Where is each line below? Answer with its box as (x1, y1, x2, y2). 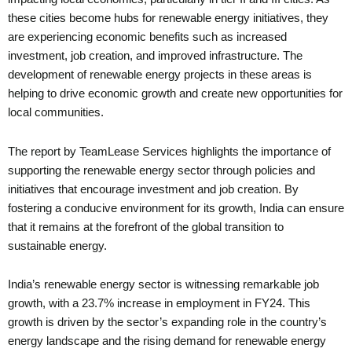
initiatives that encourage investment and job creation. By (8, 182, 299, 196)
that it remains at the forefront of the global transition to (8, 220, 284, 233)
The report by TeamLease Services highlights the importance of (8, 145, 331, 158)
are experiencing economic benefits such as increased (8, 31, 287, 44)
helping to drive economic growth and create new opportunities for (8, 87, 343, 101)
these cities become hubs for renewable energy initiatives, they (8, 12, 328, 25)
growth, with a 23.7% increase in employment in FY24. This (8, 297, 310, 310)
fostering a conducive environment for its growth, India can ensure (8, 201, 344, 214)
